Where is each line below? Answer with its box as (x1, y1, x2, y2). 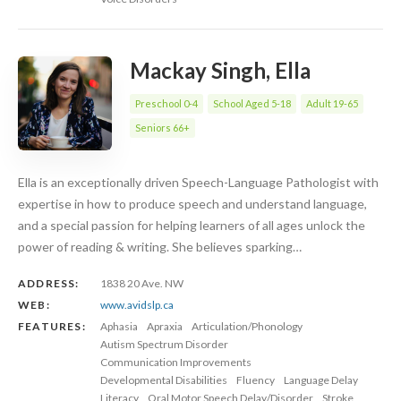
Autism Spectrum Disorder (100, 337, 228, 351)
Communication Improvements (100, 354, 252, 369)
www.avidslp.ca (100, 297, 174, 311)
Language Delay (284, 372, 358, 387)
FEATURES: (18, 319, 86, 333)
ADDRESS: (18, 276, 80, 290)
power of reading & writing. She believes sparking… (18, 238, 302, 254)
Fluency (236, 372, 275, 387)
